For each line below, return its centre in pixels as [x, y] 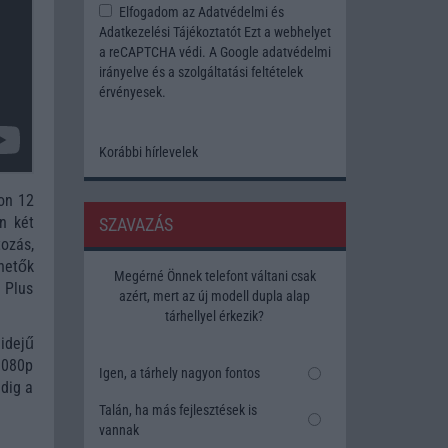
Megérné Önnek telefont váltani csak [214, 276]
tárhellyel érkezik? [215, 316]
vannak [118, 429]
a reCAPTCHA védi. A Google [180, 52]
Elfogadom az [156, 12]
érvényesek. [132, 92]
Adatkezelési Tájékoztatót [169, 32]
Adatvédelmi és [240, 12]
